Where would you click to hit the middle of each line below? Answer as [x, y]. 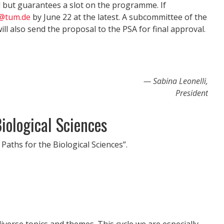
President [192, 93]
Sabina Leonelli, [180, 81]
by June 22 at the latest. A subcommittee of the [119, 17]
